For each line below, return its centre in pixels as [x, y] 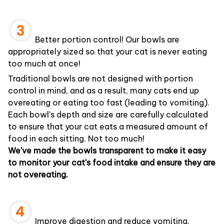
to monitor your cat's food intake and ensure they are [112, 163]
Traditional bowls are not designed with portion [100, 79]
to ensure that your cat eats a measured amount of [108, 127]
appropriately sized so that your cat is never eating [107, 51]
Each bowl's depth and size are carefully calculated [108, 115]
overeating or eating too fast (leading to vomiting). [109, 103]
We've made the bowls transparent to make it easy [107, 151]
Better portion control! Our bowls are [106, 39]
